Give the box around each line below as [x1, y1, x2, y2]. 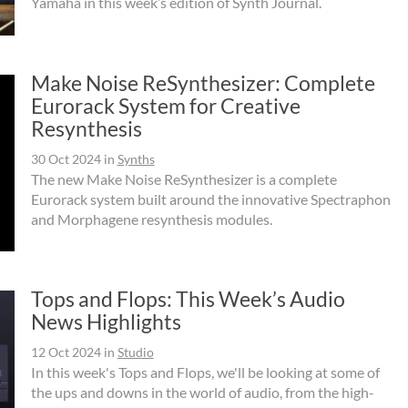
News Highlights [30, 309, 181, 335]
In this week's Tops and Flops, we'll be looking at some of [30, 363, 380, 382]
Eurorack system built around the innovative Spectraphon [30, 189, 391, 208]
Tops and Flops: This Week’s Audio [30, 286, 345, 312]
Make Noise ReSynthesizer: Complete [30, 69, 375, 96]
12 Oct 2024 [30, 344, 101, 361]
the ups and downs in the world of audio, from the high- [30, 383, 374, 402]
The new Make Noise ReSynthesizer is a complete [30, 169, 337, 188]
